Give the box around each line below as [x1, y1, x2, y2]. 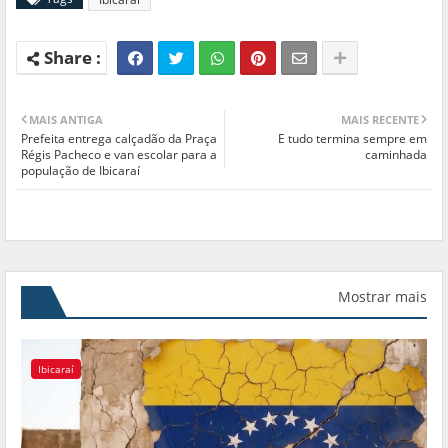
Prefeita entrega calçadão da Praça [21, 129, 217, 147]
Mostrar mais [338, 286, 427, 306]
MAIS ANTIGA [29, 111, 103, 127]
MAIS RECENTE [341, 111, 419, 127]
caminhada [365, 145, 427, 163]
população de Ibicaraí [21, 161, 140, 179]
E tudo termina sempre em [278, 129, 427, 147]
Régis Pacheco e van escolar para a [21, 145, 217, 163]
